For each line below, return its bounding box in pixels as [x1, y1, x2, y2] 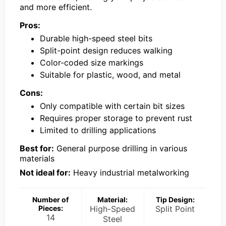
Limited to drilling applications [40, 125, 156, 135]
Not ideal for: [20, 167, 71, 178]
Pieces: [38, 203, 63, 212]
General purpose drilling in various [54, 143, 187, 153]
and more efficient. [20, 2, 92, 12]
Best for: [20, 143, 54, 153]
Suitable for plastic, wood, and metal [40, 69, 181, 80]
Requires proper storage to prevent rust [40, 112, 192, 123]
